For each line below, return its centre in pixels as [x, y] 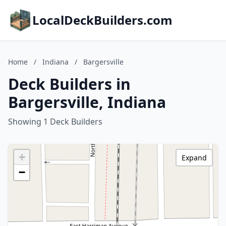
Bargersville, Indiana [87, 102]
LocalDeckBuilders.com [102, 20]
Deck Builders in [69, 84]
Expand [194, 158]
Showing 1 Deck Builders [55, 122]
